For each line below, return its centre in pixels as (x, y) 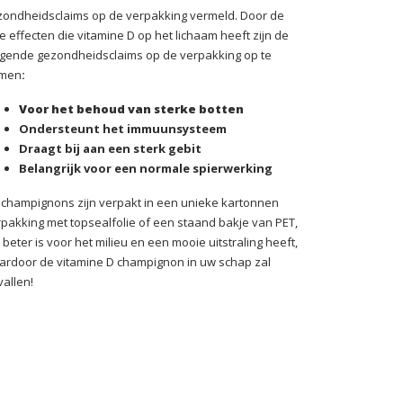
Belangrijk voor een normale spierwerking (146, 168)
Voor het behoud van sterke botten (131, 109)
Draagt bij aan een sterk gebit (110, 148)
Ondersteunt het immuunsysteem (123, 129)
